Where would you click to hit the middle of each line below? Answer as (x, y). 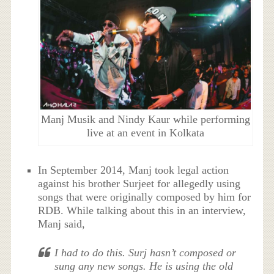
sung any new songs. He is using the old (144, 266)
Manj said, (62, 224)
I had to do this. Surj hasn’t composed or (146, 253)
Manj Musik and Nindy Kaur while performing (145, 119)
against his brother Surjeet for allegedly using (139, 184)
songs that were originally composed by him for (145, 197)
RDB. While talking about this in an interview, (142, 211)
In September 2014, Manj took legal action (134, 170)
